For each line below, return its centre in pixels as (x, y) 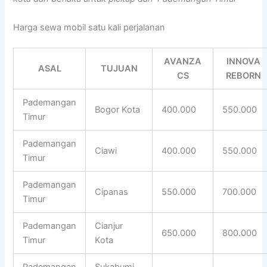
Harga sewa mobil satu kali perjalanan (89, 27)
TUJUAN (119, 68)
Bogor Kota (118, 109)
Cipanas (112, 192)
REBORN (244, 75)
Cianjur (109, 226)
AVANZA (183, 61)
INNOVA (244, 61)
